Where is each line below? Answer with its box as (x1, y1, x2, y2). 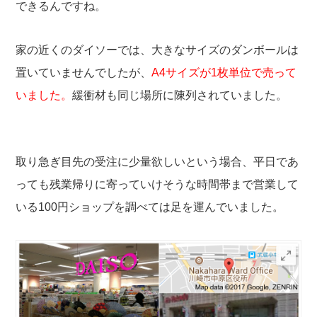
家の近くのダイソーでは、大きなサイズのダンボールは (16, 43, 299, 56)
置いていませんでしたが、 (16, 66, 152, 79)
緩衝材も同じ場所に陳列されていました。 (72, 88, 288, 101)
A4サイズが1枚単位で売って (151, 66, 297, 79)
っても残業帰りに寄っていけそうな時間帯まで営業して (16, 178, 299, 190)
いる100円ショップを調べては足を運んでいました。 (16, 200, 284, 213)
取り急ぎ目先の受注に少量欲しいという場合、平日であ (16, 155, 299, 168)
